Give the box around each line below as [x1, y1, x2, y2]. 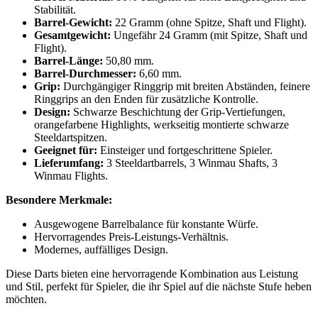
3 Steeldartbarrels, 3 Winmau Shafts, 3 [104, 157, 278, 170]
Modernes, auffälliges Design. [34, 243, 168, 256]
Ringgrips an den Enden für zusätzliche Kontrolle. [34, 93, 258, 106]
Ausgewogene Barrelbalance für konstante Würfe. [34, 218, 258, 231]
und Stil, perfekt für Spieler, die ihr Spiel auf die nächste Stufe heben [6, 280, 312, 293]
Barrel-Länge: [34, 55, 103, 67]
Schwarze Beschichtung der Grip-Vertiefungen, [70, 106, 285, 119]
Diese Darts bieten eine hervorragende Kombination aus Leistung [6, 268, 298, 280]
